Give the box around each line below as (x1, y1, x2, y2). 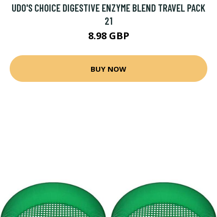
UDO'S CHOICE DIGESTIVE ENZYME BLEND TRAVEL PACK (12, 1, 205, 14)
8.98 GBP (88, 29, 129, 42)
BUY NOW (91, 63, 126, 74)
